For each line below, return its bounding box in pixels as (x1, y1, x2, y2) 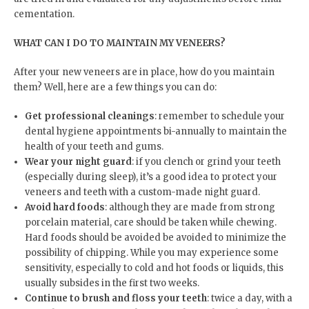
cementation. (14, 8, 74, 20)
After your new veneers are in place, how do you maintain (14, 66, 275, 78)
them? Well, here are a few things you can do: (14, 81, 217, 93)
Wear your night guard (24, 155, 132, 168)
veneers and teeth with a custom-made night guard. (24, 186, 260, 198)
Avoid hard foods (24, 201, 105, 213)
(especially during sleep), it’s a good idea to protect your (24, 170, 277, 183)
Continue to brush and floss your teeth (24, 292, 207, 304)
